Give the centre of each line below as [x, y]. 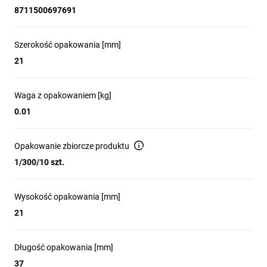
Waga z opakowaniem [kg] [63, 95]
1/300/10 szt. [39, 162]
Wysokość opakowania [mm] [67, 197]
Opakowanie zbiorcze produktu [72, 146]
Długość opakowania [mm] [64, 247]
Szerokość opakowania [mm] [68, 45]
